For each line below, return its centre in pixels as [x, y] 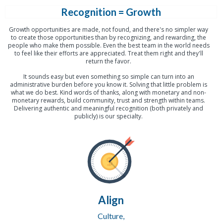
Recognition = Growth [111, 12]
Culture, [111, 216]
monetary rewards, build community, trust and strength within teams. [109, 100]
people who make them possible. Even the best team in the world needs [109, 45]
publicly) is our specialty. [109, 116]
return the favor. [109, 61]
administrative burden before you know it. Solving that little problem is [109, 84]
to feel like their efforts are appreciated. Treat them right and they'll [109, 53]
